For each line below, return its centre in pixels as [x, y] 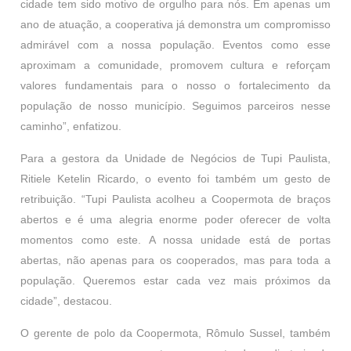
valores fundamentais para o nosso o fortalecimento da [175, 85]
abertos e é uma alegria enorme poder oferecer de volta [175, 219]
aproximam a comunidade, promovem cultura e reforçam [175, 65]
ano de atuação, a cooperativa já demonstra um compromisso [175, 24]
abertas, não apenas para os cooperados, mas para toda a [175, 260]
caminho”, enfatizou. [71, 126]
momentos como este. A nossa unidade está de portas [175, 240]
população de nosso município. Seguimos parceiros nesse [175, 106]
